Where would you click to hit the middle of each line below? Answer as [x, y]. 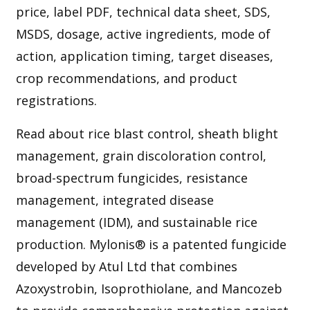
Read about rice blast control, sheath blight [147, 133]
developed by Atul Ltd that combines [126, 266]
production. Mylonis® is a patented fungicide [151, 244]
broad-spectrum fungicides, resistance [131, 177]
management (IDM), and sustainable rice [136, 222]
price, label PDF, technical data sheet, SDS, [143, 11]
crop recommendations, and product [126, 78]
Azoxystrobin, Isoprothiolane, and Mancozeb [149, 288]
